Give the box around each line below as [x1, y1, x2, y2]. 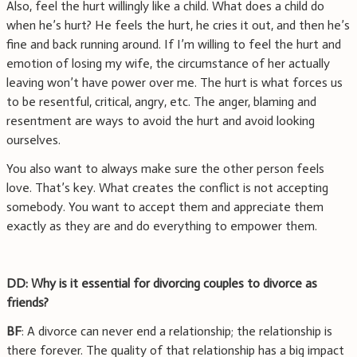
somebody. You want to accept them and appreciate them [6, 199, 324, 215]
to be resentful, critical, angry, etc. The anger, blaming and [6, 94, 316, 110]
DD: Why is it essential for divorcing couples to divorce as [6, 276, 317, 292]
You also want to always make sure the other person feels [6, 161, 324, 177]
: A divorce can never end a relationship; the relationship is [22, 324, 332, 339]
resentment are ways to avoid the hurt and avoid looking [6, 113, 315, 129]
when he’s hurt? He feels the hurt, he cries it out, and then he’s [6, 18, 350, 33]
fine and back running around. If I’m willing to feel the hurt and [6, 37, 341, 53]
